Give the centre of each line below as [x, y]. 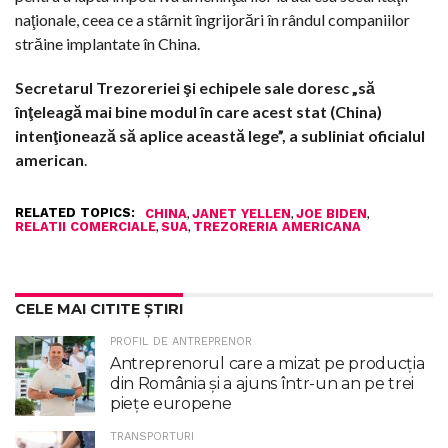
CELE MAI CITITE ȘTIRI [99, 308]
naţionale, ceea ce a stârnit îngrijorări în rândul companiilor [212, 19]
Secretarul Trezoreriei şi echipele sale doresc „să [195, 87]
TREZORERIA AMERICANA [277, 226]
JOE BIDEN [331, 213]
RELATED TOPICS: [75, 212]
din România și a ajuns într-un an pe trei [262, 383]
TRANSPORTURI [152, 436]
